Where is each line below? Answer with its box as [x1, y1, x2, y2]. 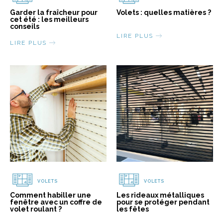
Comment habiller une [10, 191, 91, 200]
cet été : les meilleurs [10, 15, 89, 24]
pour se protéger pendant [116, 198, 210, 207]
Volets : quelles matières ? [116, 8, 211, 17]
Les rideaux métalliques [116, 191, 204, 200]
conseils [10, 22, 42, 31]
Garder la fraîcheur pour [10, 8, 98, 17]
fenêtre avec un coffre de [10, 198, 102, 207]
